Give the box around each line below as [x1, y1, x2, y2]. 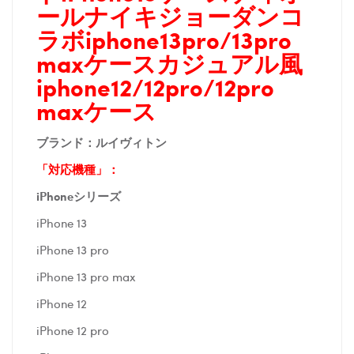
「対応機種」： [36, 160, 119, 179]
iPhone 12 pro [36, 322, 109, 340]
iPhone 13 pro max [36, 268, 136, 286]
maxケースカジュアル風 [36, 46, 303, 81]
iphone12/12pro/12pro [36, 70, 274, 105]
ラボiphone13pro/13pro [36, 22, 292, 58]
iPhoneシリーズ [36, 187, 121, 205]
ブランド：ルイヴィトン [36, 134, 167, 152]
